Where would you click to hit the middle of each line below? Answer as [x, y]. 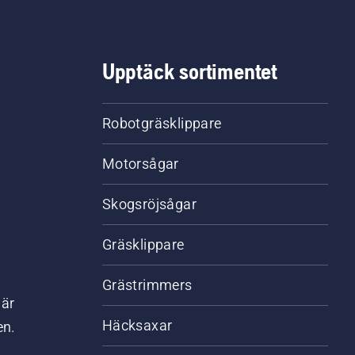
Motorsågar [140, 164]
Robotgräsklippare [162, 124]
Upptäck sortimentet [189, 72]
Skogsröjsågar [149, 204]
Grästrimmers [147, 285]
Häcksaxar [137, 326]
